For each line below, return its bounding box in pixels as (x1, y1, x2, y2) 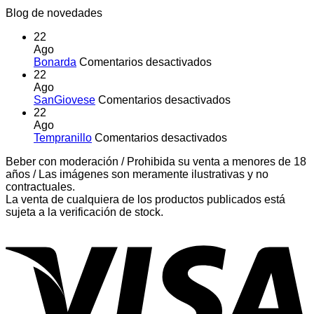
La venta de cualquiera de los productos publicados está (6, 193, 285, 206)
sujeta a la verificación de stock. (6, 206, 163, 219)
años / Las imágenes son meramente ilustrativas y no (6, 168, 268, 181)
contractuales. (6, 181, 75, 193)
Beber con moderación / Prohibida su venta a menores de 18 (6, 156, 306, 168)
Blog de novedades (6, 7, 102, 20)
